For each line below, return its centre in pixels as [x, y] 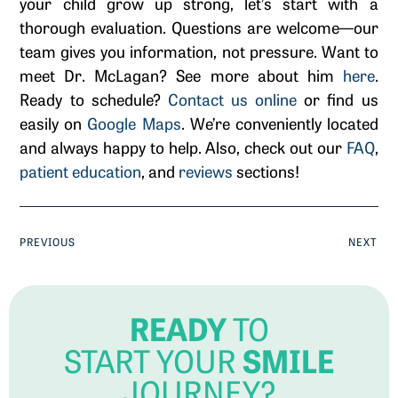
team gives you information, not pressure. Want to [199, 50]
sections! [267, 170]
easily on [51, 122]
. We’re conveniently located [279, 122]
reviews [204, 170]
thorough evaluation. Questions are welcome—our [199, 26]
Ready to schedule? [90, 98]
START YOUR [153, 360]
